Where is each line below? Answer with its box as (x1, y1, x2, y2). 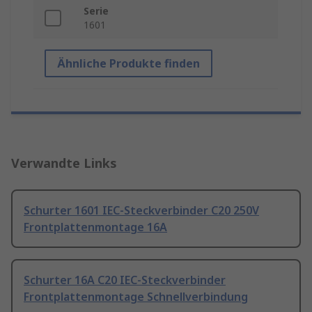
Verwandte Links (11, 155, 117, 172)
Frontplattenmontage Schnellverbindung (24, 289, 248, 305)
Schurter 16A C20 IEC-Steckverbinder (24, 272, 226, 288)
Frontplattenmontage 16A (24, 219, 167, 235)
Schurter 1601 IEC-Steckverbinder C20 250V (24, 203, 259, 219)
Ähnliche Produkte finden (57, 56, 200, 72)
